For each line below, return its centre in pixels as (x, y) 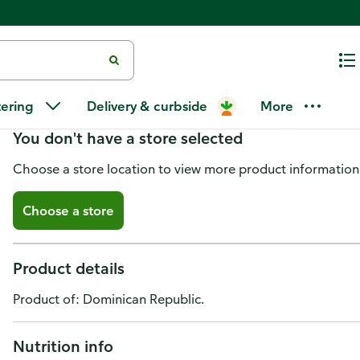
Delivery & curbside (147, 106)
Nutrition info (63, 346)
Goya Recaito (86, 88)
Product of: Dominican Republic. (108, 299)
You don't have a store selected (128, 138)
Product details (69, 268)
